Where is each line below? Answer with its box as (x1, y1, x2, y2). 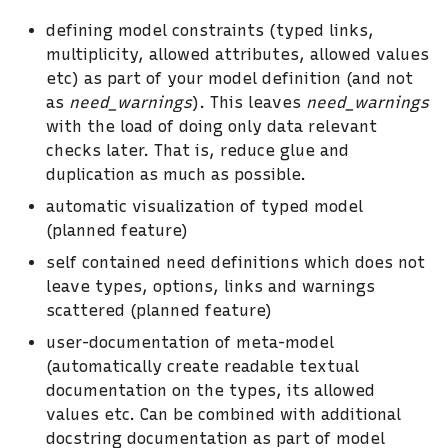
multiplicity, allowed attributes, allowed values (46, 44, 429, 64)
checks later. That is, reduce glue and (46, 140, 349, 160)
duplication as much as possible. (46, 164, 306, 184)
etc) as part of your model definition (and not (46, 68, 413, 88)
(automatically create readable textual (46, 356, 359, 376)
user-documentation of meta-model (46, 332, 334, 352)
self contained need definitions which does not (46, 252, 425, 272)
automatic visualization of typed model (46, 196, 363, 216)
